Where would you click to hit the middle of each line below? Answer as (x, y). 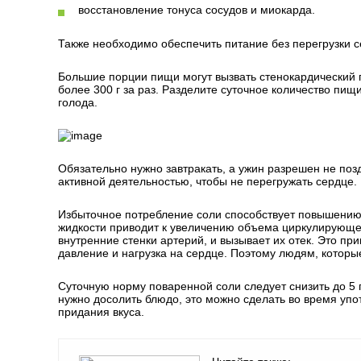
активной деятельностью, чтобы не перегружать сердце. (207, 181)
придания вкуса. (101, 312)
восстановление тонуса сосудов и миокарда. (197, 10)
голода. (78, 102)
